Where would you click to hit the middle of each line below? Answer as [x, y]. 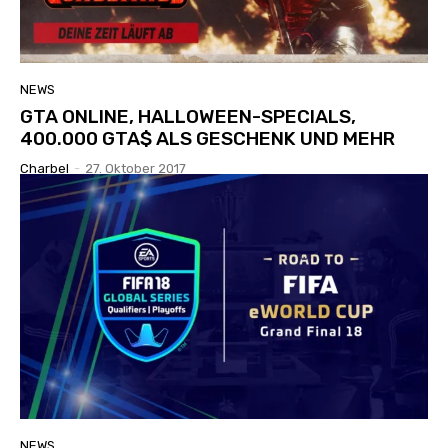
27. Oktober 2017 [135, 169]
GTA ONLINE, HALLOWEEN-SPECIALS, [188, 117]
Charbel [44, 169]
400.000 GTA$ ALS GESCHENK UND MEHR [207, 139]
